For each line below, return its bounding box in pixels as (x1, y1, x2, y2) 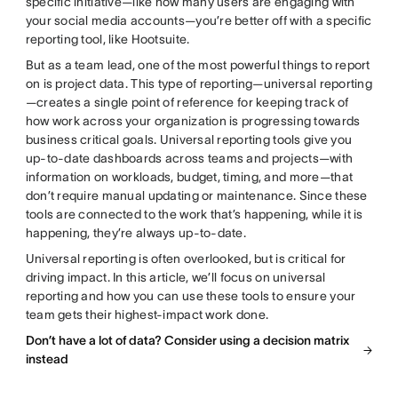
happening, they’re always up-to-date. (25, 226, 247, 241)
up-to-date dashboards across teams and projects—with (25, 151, 354, 166)
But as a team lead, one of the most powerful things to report (25, 58, 370, 73)
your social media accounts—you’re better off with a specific (25, 13, 372, 28)
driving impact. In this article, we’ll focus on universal (25, 270, 326, 285)
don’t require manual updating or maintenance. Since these (25, 188, 368, 203)
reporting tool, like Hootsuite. (25, 32, 193, 47)
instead (25, 352, 68, 367)
